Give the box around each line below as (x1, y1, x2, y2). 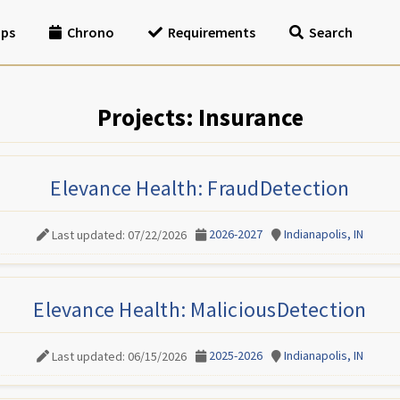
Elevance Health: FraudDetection (50, 174, 350, 202)
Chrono (67, 23, 114, 41)
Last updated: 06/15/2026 (52, 347, 187, 364)
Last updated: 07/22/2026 (52, 226, 187, 243)
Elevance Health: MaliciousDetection (33, 296, 367, 323)
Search (309, 23, 353, 41)
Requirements (168, 23, 255, 41)
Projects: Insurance (96, 102, 304, 132)
